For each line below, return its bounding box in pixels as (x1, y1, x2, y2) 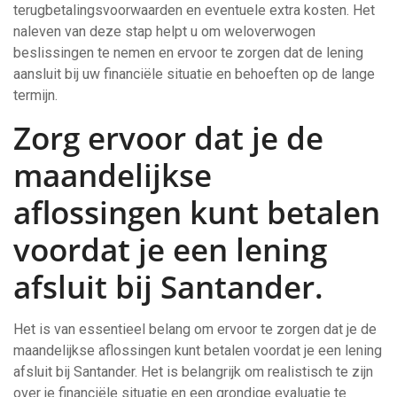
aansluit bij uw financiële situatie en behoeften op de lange (13, 66, 375, 82)
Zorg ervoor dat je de (13, 117, 323, 159)
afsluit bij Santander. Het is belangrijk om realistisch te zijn (13, 363, 373, 380)
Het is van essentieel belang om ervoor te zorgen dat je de (13, 321, 377, 338)
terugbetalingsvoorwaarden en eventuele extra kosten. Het (13, 2, 375, 19)
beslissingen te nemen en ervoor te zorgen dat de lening (13, 44, 363, 61)
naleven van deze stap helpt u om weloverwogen (13, 23, 315, 40)
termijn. (13, 87, 58, 104)
